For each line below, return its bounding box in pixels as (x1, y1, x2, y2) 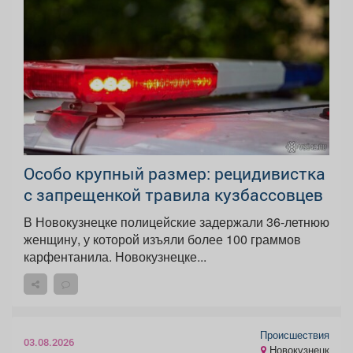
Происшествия (260, 327, 329, 342)
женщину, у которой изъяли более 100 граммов (24, 229, 301, 248)
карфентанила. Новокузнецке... (115, 247, 206, 266)
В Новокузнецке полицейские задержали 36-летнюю (24, 212, 329, 231)
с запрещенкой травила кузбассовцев (24, 183, 323, 206)
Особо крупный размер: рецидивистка (24, 162, 325, 184)
